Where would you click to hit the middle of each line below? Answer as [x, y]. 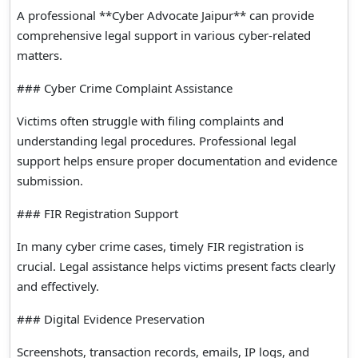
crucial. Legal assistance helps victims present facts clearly [176, 266]
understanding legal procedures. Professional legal [157, 140]
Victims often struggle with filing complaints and [150, 120]
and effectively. [58, 286]
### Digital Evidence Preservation [111, 318]
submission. [50, 180]
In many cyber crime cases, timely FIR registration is [160, 246]
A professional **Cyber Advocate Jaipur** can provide [165, 15]
